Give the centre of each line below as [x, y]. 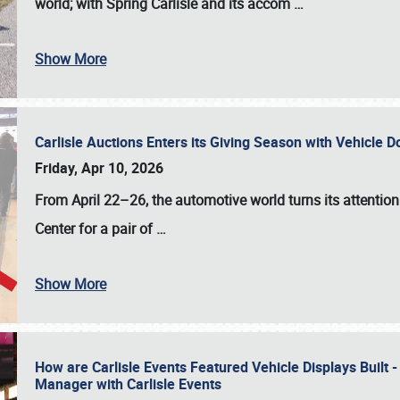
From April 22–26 [90, 200]
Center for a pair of [96, 229]
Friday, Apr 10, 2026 [99, 168]
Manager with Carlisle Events [132, 384]
